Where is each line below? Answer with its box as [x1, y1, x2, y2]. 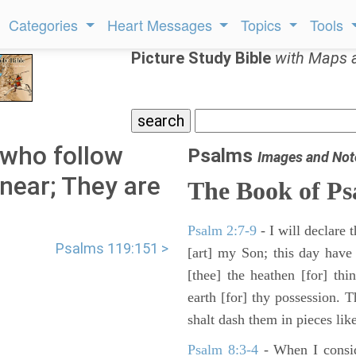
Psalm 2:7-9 [188, 222, 257, 238]
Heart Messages [106, 14, 216, 35]
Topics [241, 14, 286, 35]
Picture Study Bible [131, 48, 275, 68]
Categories [9, 14, 83, 35]
